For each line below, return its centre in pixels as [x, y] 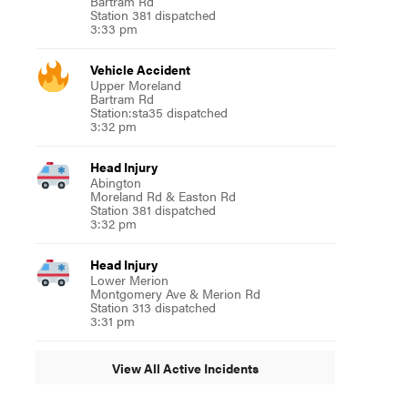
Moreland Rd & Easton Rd [163, 196]
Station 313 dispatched [153, 307]
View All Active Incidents [185, 367]
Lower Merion [129, 280]
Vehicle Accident [140, 69]
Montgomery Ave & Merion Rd [175, 293]
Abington [115, 182]
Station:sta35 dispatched [158, 112]
